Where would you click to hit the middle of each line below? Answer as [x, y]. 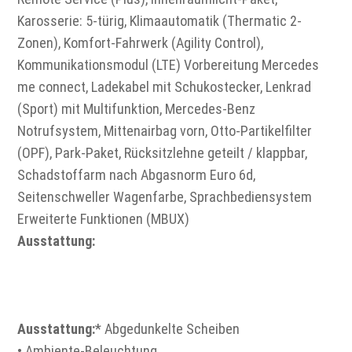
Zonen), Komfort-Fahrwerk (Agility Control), [141, 42]
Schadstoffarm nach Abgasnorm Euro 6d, [137, 174]
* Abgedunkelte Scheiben [168, 328]
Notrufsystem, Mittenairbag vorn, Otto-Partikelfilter [165, 130]
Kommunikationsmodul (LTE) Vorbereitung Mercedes [169, 64]
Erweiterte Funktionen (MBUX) [104, 218]
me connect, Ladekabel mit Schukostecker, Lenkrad [165, 86]
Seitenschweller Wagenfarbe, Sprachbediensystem [165, 196]
